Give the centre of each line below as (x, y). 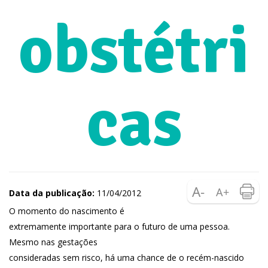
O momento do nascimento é (67, 211)
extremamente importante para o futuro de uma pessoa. (119, 226)
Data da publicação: (52, 193)
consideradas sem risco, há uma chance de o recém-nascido (127, 258)
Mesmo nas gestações (53, 242)
